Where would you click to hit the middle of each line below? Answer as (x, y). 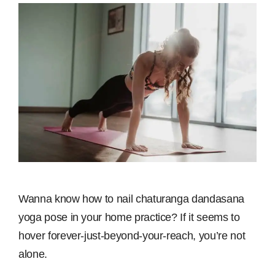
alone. (33, 254)
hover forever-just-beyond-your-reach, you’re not (132, 236)
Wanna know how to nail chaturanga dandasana (131, 199)
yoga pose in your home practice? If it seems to (129, 218)
